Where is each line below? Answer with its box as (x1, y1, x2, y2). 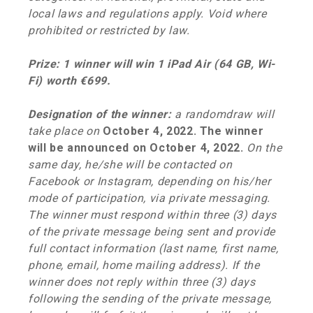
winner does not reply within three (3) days (28, 275, 256, 289)
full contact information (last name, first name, (28, 242, 279, 255)
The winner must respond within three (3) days (28, 208, 277, 221)
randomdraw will (184, 108, 275, 121)
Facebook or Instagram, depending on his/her (28, 175, 271, 188)
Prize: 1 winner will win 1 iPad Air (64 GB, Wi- (28, 57, 276, 71)
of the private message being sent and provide (28, 225, 275, 238)
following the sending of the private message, (28, 292, 272, 305)
